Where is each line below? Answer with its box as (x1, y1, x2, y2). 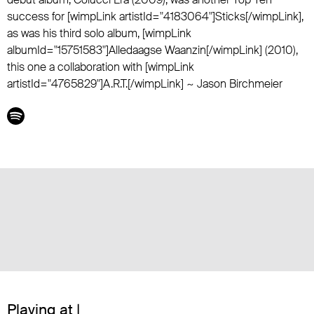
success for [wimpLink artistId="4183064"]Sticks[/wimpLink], (7, 9, 303, 24)
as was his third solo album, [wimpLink (7, 26, 191, 41)
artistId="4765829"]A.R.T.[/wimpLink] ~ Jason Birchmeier (7, 76, 282, 91)
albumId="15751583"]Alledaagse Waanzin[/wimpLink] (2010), (7, 43, 298, 57)
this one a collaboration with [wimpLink (7, 60, 194, 74)
